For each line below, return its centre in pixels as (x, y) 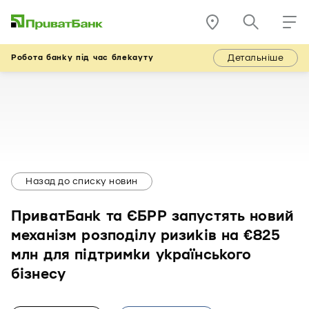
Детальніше (256, 58)
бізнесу (39, 275)
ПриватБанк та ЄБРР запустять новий (153, 217)
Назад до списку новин (82, 181)
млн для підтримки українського (131, 255)
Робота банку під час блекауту (82, 58)
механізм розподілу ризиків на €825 (146, 236)
